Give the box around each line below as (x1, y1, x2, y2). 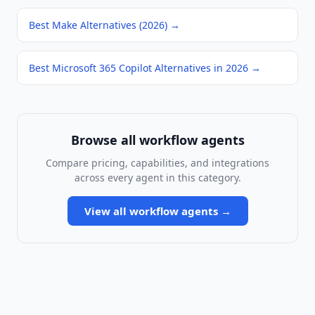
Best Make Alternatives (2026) (29, 18, 167, 32)
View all (84, 204, 129, 219)
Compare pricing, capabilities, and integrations (46, 156, 269, 170)
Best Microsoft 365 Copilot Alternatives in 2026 (29, 61, 248, 75)
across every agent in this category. (74, 171, 241, 185)
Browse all (70, 131, 139, 149)
